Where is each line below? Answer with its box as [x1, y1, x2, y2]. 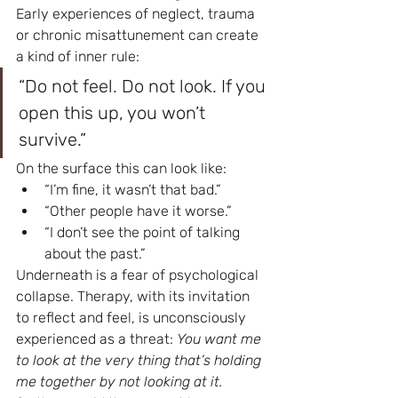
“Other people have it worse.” [44, 203, 232, 219]
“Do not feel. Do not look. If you [19, 76, 270, 97]
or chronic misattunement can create [16, 27, 262, 44]
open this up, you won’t [19, 102, 210, 123]
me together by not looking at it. [16, 373, 223, 390]
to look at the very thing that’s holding [16, 352, 265, 369]
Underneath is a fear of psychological [16, 267, 262, 283]
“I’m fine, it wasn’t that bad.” [44, 181, 221, 198]
